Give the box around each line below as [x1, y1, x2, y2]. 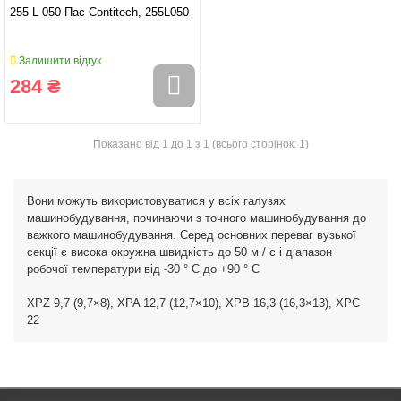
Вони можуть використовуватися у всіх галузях [27, 193, 286, 208]
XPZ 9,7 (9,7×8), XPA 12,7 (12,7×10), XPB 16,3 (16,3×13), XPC [27, 295, 360, 310]
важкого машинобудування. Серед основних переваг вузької [27, 227, 356, 242]
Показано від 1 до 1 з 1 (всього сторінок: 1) [92, 137, 309, 150]
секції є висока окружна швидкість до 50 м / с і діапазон [27, 244, 332, 259]
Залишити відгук [16, 54, 101, 67]
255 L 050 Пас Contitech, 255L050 [10, 5, 189, 19]
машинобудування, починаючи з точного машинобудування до [27, 210, 366, 225]
